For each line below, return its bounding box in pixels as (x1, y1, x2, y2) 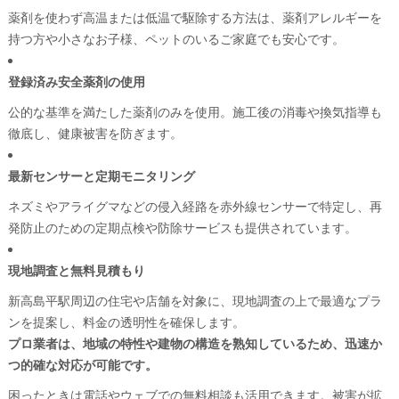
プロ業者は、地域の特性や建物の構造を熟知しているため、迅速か (7, 333, 382, 352)
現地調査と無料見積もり (7, 260, 145, 279)
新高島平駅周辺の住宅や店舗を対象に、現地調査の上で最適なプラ (7, 290, 382, 309)
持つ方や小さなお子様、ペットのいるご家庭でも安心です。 (7, 28, 345, 47)
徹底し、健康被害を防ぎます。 (7, 123, 183, 142)
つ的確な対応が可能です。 (7, 354, 158, 373)
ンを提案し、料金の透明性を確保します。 (7, 312, 245, 330)
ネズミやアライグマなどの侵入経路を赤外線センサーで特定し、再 (7, 196, 382, 215)
